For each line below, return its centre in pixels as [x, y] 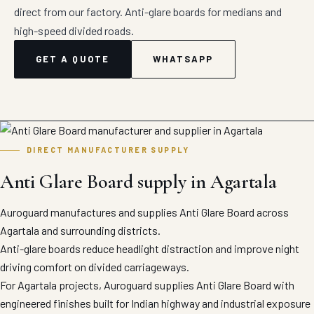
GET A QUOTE [73, 59]
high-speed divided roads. [74, 30]
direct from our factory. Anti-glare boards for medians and [148, 12]
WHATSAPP [183, 59]
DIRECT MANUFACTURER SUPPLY [108, 150]
